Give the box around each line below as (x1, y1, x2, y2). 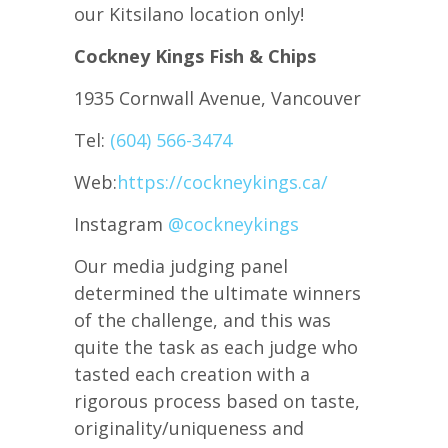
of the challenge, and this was (74, 308, 331, 333)
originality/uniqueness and (74, 416, 304, 441)
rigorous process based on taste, (74, 389, 360, 414)
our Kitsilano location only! (74, 2, 304, 27)
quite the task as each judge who (74, 335, 358, 360)
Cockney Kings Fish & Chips (74, 44, 316, 69)
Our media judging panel (74, 254, 288, 279)
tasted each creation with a (74, 362, 310, 387)
